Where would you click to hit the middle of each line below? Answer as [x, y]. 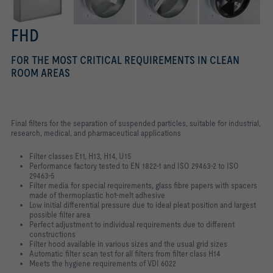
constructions [52, 234]
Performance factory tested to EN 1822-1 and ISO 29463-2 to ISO [134, 165]
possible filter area [60, 214]
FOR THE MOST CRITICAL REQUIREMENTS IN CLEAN [125, 60]
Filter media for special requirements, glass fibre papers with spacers [143, 185]
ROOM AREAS [41, 73]
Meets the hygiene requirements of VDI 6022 [103, 263]
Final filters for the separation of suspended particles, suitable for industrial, [136, 123]
